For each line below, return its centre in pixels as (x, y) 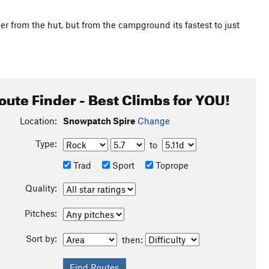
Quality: (41, 188)
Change (153, 121)
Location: (38, 121)
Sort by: (41, 238)
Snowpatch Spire (99, 121)
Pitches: (41, 213)
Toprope (171, 165)
